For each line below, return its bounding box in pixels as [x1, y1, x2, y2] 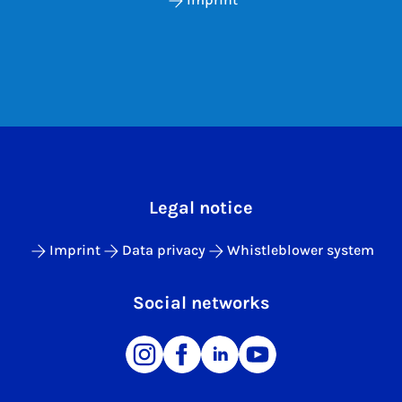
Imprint [49, 241, 100, 259]
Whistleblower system [227, 241, 374, 259]
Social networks [132, 293, 270, 314]
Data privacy [122, 241, 205, 259]
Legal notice [149, 197, 253, 219]
